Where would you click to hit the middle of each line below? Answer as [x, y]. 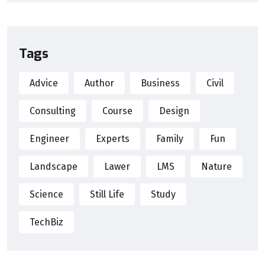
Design [174, 111]
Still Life [107, 194]
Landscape [54, 166]
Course [117, 111]
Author [99, 83]
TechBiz [46, 222]
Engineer [49, 138]
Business [160, 83]
